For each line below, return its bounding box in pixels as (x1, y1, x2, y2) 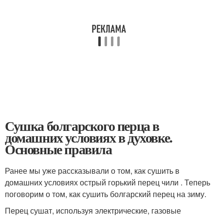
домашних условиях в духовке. (5, 127, 172, 147)
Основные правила (5, 139, 112, 159)
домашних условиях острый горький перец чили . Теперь (5, 177, 210, 188)
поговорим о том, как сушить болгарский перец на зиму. (5, 188, 206, 200)
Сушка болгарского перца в (5, 116, 160, 136)
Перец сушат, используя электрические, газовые (5, 205, 181, 216)
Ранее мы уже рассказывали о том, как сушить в (5, 165, 180, 176)
